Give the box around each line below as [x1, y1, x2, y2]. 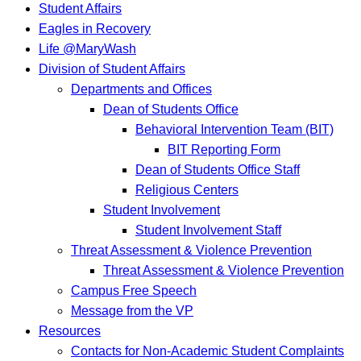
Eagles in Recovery [39, 22, 151, 36]
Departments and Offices [71, 82, 212, 97]
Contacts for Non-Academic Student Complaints [71, 344, 344, 359]
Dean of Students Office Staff [135, 163, 300, 177]
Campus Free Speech [71, 284, 197, 298]
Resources [39, 324, 101, 338]
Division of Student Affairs [39, 62, 185, 77]
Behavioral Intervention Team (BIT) [135, 122, 334, 137]
